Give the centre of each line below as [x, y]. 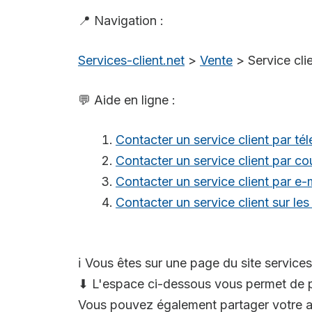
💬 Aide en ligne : [127, 100]
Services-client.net [131, 61]
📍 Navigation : [121, 21]
